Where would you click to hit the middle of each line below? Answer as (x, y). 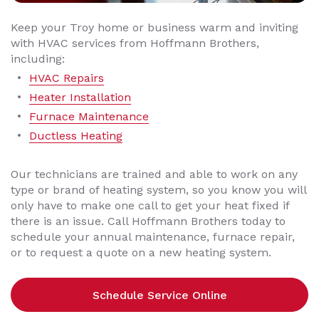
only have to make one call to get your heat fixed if (150, 206)
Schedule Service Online (159, 295)
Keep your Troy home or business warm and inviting (155, 28)
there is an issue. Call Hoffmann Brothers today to (148, 221)
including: (38, 59)
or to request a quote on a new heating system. (141, 253)
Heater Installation (80, 98)
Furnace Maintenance (89, 117)
